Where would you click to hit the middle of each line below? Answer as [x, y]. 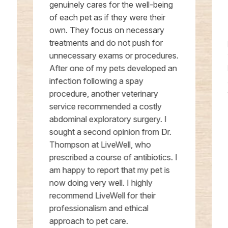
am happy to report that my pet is [109, 170]
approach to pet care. [89, 221]
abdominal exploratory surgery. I [108, 119]
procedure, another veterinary [104, 94]
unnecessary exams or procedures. [114, 56]
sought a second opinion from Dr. [110, 132]
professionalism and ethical [99, 208]
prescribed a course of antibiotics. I [113, 158]
